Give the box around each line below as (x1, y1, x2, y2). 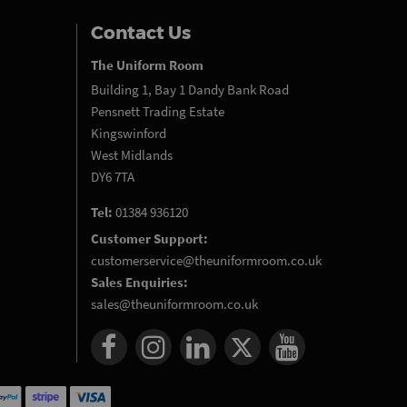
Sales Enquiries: (90, 273, 188, 291)
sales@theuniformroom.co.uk (90, 295, 258, 313)
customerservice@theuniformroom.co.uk (90, 252, 322, 269)
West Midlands (90, 146, 173, 164)
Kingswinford (90, 124, 166, 142)
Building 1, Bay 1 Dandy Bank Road (90, 81, 289, 98)
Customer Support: (90, 230, 208, 247)
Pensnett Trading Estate (90, 103, 224, 120)
